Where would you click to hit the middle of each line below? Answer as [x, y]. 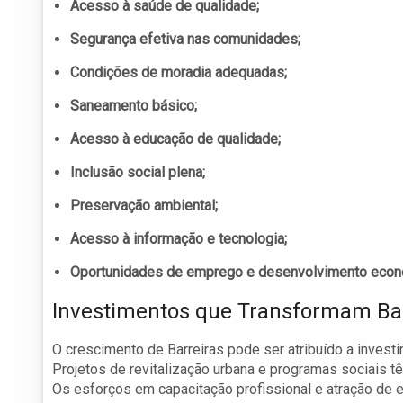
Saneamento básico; [134, 106]
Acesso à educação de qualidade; [175, 139]
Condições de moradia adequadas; [179, 73]
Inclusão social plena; [138, 173]
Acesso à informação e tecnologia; [179, 239]
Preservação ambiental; [144, 206]
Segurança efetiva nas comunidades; [185, 40]
